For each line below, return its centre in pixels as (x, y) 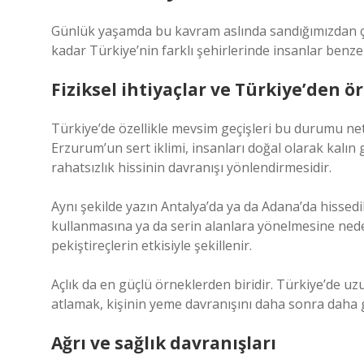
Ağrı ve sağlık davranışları (164, 343)
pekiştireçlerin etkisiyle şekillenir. (152, 245)
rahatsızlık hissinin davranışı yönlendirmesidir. (191, 167)
